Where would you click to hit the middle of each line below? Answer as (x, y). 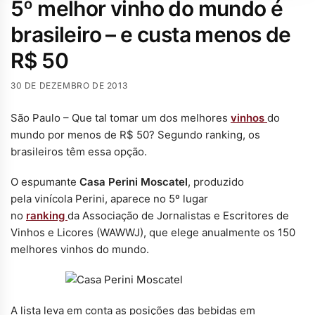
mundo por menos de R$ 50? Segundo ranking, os (135, 134)
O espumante (45, 182)
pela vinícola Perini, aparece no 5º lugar (109, 199)
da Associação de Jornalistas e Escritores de (178, 216)
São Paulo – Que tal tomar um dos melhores (121, 117)
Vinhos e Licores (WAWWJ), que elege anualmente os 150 (153, 233)
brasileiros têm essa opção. (79, 151)
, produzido (216, 182)
